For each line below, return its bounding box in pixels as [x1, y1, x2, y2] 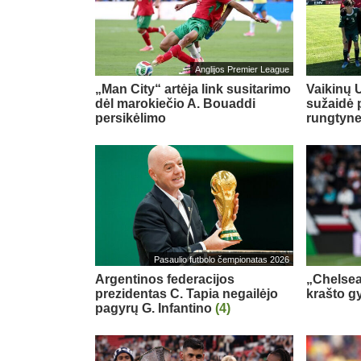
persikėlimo [95, 110, 166, 125]
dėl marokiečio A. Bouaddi [95, 96, 255, 110]
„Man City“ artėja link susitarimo [95, 81, 291, 96]
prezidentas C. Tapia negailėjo [95, 286, 278, 301]
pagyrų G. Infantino [95, 301, 215, 315]
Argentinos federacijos [95, 272, 234, 286]
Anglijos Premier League [194, 64, 289, 74]
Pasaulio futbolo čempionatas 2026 [153, 254, 289, 264]
